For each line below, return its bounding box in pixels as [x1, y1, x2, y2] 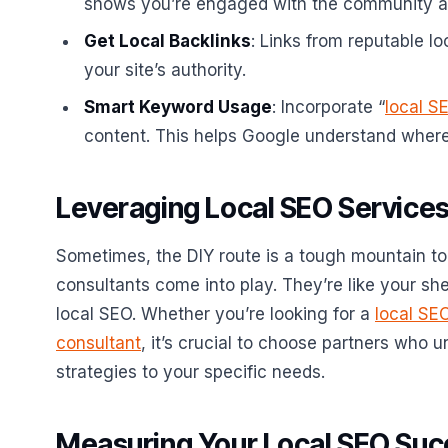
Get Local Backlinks [84, 31, 251, 51]
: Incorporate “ [272, 97, 385, 117]
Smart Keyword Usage [84, 97, 272, 117]
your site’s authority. [84, 60, 246, 80]
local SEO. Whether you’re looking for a [56, 304, 375, 324]
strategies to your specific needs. [56, 362, 325, 382]
